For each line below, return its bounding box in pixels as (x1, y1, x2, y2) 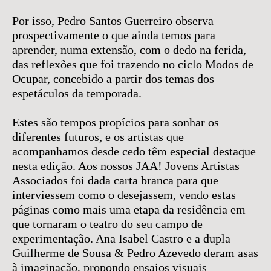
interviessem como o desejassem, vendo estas (12, 188, 236, 201)
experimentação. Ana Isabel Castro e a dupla (12, 232, 230, 245)
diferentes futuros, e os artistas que (12, 130, 184, 143)
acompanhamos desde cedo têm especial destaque (12, 145, 256, 158)
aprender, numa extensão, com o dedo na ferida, (12, 43, 246, 56)
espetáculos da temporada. (12, 87, 142, 100)
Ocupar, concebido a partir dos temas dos (12, 72, 214, 85)
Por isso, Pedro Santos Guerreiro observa (12, 14, 214, 27)
